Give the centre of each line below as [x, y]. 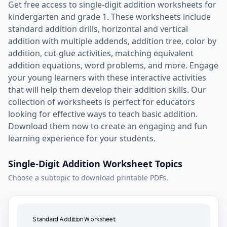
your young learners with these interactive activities [107, 78]
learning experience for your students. [82, 138]
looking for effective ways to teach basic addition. [103, 114]
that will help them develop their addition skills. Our [107, 90]
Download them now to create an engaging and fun [108, 126]
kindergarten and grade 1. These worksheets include [109, 17]
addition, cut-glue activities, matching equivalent [101, 53]
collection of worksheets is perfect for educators [102, 102]
